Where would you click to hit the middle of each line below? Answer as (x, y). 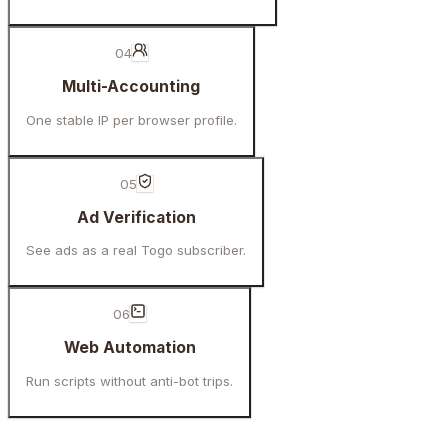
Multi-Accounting (131, 86)
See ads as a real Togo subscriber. (136, 250)
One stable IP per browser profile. (131, 119)
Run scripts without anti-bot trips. (129, 380)
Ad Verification (136, 217)
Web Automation (129, 348)
